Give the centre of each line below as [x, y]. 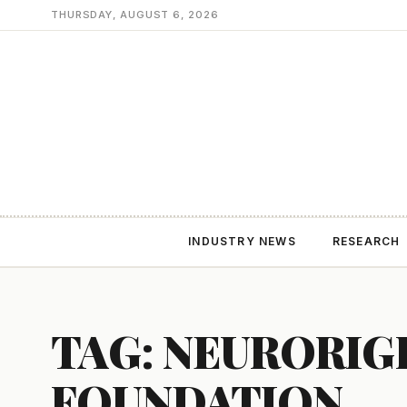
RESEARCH [366, 241]
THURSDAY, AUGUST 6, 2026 [135, 15]
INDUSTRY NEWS [242, 241]
